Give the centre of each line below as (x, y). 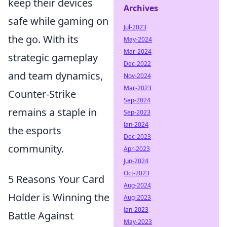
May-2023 (138, 222)
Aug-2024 (137, 185)
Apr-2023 (137, 149)
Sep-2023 (137, 112)
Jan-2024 (136, 124)
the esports (35, 130)
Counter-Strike (42, 94)
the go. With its (43, 39)
